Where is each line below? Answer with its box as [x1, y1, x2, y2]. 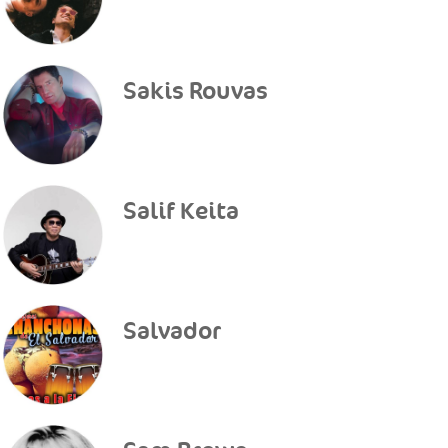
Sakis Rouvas [122, 77, 268, 106]
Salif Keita [122, 197, 239, 226]
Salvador [122, 317, 221, 346]
